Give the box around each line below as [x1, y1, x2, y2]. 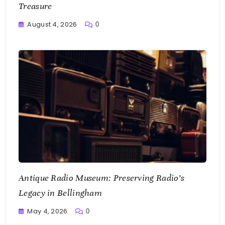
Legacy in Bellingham [19, 187, 102, 198]
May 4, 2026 [27, 206, 68, 216]
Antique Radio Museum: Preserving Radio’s [19, 172, 184, 183]
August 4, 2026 [27, 20, 77, 30]
